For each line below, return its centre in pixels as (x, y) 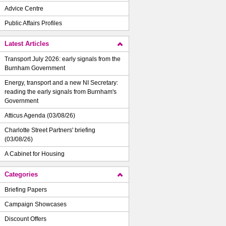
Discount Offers (25, 219)
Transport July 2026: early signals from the (63, 59)
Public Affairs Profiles (33, 23)
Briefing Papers (26, 190)
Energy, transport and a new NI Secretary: (61, 83)
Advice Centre (24, 9)
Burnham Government (35, 68)
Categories (21, 174)
